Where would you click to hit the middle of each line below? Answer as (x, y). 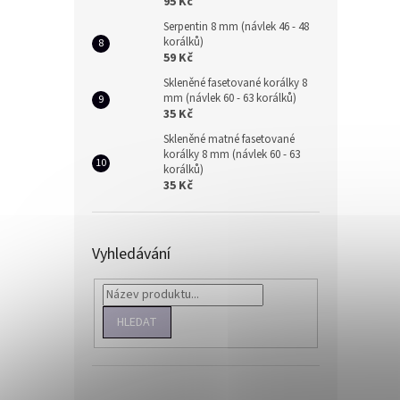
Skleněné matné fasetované (229, 139)
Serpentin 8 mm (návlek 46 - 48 (236, 27)
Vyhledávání (131, 254)
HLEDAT (137, 322)
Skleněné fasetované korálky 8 (235, 83)
